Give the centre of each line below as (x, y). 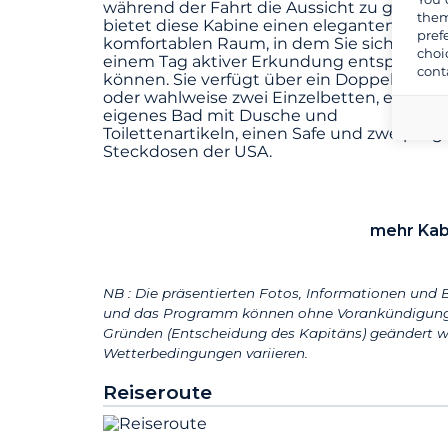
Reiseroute (157, 392)
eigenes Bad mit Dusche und (220, 116)
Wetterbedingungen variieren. (205, 353)
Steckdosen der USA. (187, 152)
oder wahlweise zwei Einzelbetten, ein (255, 98)
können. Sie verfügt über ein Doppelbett (266, 80)
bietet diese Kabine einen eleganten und (268, 26)
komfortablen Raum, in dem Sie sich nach (270, 44)
